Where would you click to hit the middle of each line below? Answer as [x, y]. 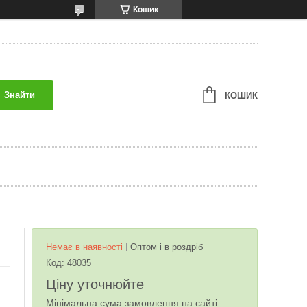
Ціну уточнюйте [95, 285]
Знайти [19, 95]
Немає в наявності [84, 247]
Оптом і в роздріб [167, 247]
